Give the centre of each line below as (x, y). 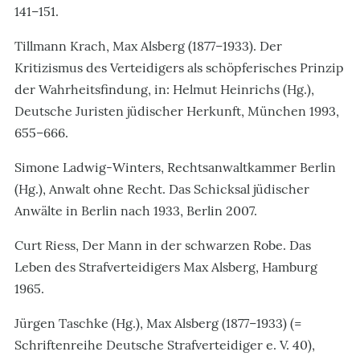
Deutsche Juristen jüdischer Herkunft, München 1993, (177, 110)
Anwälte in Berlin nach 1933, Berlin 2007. (136, 210)
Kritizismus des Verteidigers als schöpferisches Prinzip (179, 67)
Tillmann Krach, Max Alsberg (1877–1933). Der (148, 45)
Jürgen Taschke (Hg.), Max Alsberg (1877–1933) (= (158, 323)
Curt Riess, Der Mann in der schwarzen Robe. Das (163, 245)
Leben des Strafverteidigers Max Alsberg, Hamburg (166, 266)
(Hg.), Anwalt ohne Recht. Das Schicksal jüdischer (162, 188)
